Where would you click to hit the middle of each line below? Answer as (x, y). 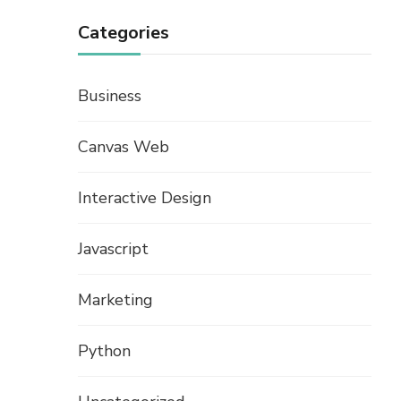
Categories (124, 33)
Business (110, 96)
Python (104, 351)
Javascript (113, 249)
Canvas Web (124, 147)
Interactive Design (145, 198)
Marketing (115, 300)
